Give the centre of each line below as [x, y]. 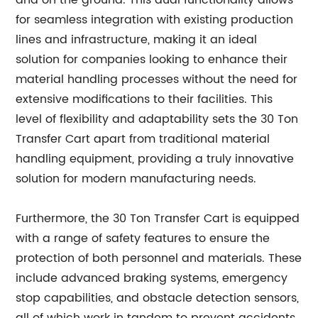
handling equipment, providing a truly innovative [155, 159]
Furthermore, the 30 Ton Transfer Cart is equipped [158, 219]
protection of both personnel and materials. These [159, 258]
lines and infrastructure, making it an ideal [137, 40]
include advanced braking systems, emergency [152, 278]
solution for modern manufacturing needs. [136, 179]
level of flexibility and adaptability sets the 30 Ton [157, 119]
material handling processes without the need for [157, 79]
